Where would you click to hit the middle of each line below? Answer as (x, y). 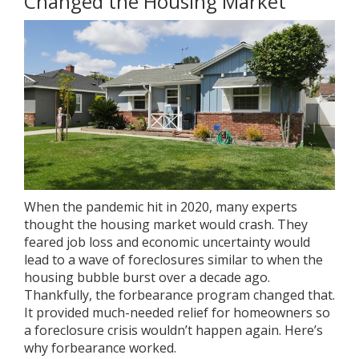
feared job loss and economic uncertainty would (167, 242)
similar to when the (264, 260)
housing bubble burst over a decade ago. (147, 278)
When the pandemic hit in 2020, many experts (161, 207)
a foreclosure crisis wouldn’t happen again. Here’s (173, 331)
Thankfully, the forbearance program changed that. (179, 295)
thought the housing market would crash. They (166, 225)
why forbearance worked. (100, 348)
